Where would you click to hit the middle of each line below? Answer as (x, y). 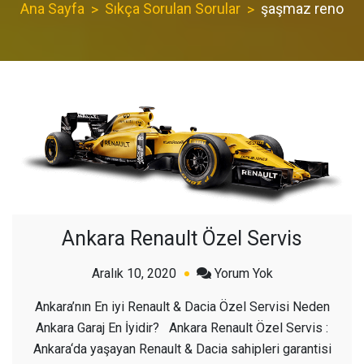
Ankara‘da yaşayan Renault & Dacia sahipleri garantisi (182, 349)
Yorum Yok (243, 274)
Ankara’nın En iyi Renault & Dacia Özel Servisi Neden (182, 307)
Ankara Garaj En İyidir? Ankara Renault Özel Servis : (182, 328)
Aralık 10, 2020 (134, 274)
